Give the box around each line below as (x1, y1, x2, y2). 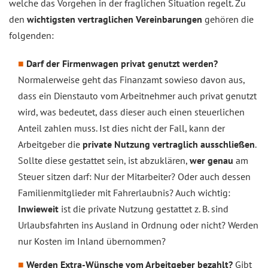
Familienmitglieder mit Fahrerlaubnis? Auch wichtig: (18, 187, 230, 199)
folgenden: (9, 29, 54, 42)
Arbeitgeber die (18, 138, 83, 151)
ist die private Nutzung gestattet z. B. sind (59, 203, 229, 215)
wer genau (190, 154, 233, 167)
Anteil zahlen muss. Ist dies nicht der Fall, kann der (18, 122, 225, 135)
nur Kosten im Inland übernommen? (18, 235, 166, 248)
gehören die (202, 13, 254, 26)
